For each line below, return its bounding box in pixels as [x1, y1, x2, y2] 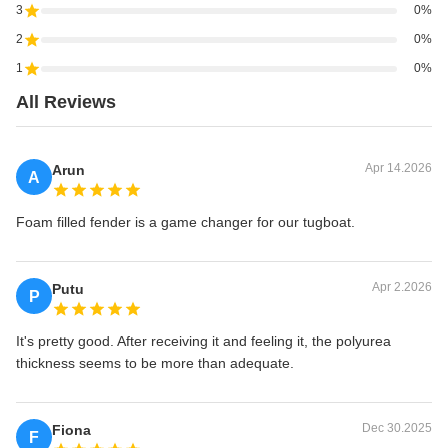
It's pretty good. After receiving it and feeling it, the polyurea [16, 333, 391, 350]
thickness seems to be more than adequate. [16, 355, 294, 372]
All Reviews [16, 92, 116, 113]
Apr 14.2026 [365, 161, 432, 176]
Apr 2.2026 [372, 280, 432, 295]
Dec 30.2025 [362, 421, 432, 436]
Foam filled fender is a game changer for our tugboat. [16, 214, 355, 231]
